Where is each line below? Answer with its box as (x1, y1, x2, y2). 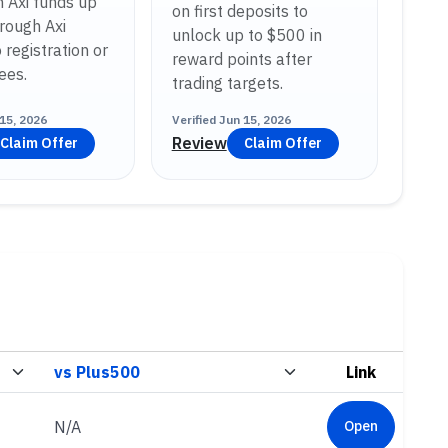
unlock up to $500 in (171, 24, 322, 45)
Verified (171, 111, 219, 127)
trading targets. (171, 72, 283, 93)
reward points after (171, 48, 312, 69)
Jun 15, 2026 (218, 111, 291, 127)
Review (171, 133, 227, 154)
